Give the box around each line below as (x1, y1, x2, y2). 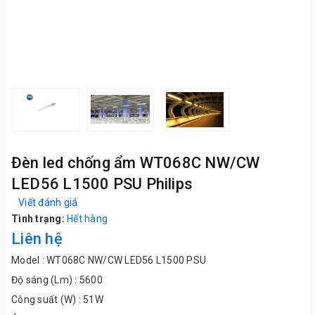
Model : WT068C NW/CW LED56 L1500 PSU (11, 254, 206, 266)
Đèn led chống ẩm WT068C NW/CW (11, 153, 260, 172)
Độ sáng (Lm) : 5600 (11, 274, 103, 285)
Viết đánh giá (18, 196, 78, 208)
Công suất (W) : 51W (11, 293, 103, 305)
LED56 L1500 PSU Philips (11, 174, 193, 193)
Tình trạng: (11, 212, 65, 224)
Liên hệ (11, 229, 63, 247)
